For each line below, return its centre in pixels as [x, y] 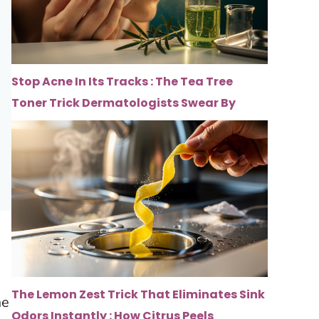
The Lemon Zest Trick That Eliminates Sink [138, 295]
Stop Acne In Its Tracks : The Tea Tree [122, 81]
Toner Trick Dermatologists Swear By [124, 103]
